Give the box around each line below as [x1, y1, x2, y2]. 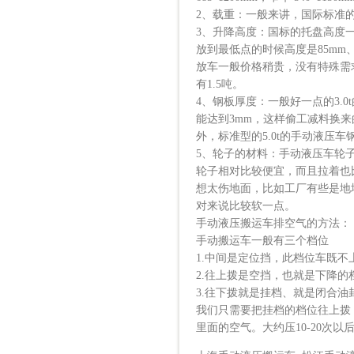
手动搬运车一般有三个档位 [196, 235, 329, 247]
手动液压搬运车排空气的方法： [196, 217, 351, 229]
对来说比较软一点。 [196, 200, 296, 212]
